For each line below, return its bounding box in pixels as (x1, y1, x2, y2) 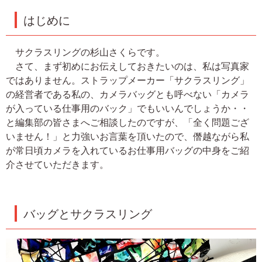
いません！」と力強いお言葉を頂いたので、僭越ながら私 (6, 130, 249, 143)
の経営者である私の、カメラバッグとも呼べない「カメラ (6, 88, 249, 101)
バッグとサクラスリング (23, 207, 152, 222)
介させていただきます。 (6, 158, 109, 171)
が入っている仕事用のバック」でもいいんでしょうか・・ (6, 102, 249, 115)
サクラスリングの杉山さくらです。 (6, 46, 165, 58)
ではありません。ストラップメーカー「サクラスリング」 (6, 74, 249, 87)
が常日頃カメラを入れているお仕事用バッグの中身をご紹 (6, 144, 249, 157)
